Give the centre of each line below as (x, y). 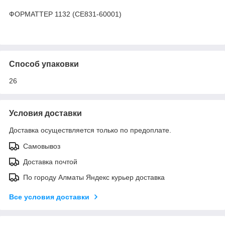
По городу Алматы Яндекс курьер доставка (94, 177)
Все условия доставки (49, 197)
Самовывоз (42, 146)
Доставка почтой (50, 161)
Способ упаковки (44, 64)
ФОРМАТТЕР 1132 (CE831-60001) (65, 14)
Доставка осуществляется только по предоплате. (90, 130)
